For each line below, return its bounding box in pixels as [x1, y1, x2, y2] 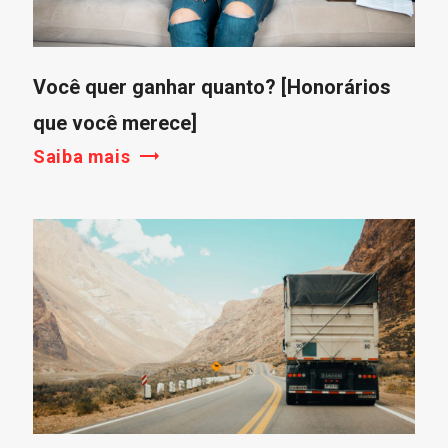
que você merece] [32, 110, 197, 135]
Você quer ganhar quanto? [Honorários [32, 74, 391, 99]
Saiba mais [32, 145, 131, 167]
